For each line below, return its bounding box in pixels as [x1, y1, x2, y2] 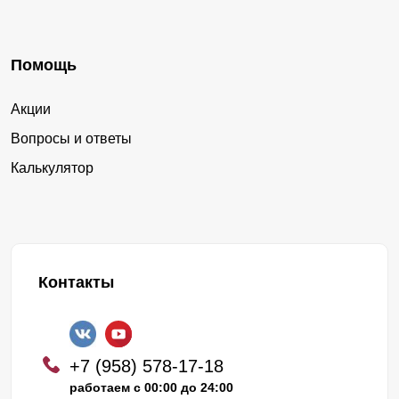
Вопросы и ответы [11, 130, 132, 146]
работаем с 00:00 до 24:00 [69, 379, 233, 395]
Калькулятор [11, 159, 94, 175]
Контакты [38, 273, 114, 291]
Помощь [11, 55, 77, 74]
